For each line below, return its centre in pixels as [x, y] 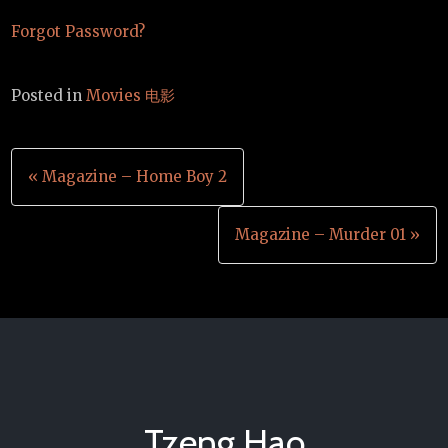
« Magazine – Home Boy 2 [128, 177]
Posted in [49, 96]
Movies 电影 [131, 96]
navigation [90, 214]
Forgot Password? [78, 32]
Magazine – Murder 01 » [327, 235]
